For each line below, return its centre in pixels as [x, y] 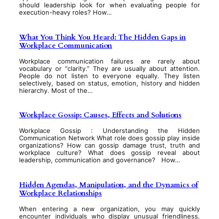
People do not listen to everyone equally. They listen [109, 76]
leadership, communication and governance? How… [100, 160]
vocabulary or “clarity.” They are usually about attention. [109, 68]
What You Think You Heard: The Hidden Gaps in [103, 37]
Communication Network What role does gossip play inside [109, 138]
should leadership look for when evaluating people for [109, 5]
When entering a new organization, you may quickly [109, 209]
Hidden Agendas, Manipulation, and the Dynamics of [109, 185]
